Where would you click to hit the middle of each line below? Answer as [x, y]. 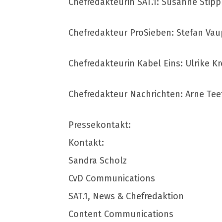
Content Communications [121, 214]
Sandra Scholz [98, 161]
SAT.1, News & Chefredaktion [126, 196]
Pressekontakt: [100, 125]
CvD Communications [112, 178]
